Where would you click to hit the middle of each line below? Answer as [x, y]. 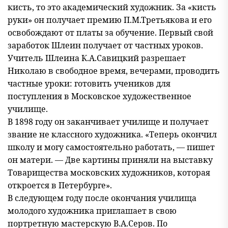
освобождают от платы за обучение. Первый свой [110, 33]
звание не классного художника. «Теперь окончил [112, 134]
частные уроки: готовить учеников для [89, 83]
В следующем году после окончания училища [102, 198]
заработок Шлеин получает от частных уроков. [105, 45]
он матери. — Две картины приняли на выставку [110, 160]
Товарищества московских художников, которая [109, 173]
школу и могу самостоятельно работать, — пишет [111, 147]
